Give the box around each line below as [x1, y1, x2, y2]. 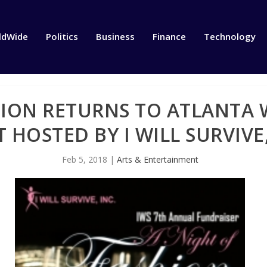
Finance [152, 30, 186, 43]
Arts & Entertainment [116, 153, 198, 165]
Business [95, 30, 135, 43]
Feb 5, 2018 [61, 153, 107, 165]
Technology [203, 30, 256, 43]
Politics [45, 30, 78, 43]
